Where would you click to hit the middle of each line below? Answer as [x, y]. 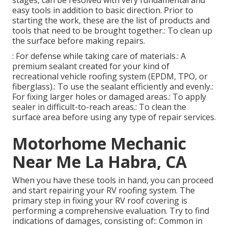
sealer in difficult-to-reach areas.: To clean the [99, 107]
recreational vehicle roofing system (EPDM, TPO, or [110, 77]
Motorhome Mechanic [99, 144]
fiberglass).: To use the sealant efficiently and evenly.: [113, 87]
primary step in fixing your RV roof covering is [100, 201]
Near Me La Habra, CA [99, 162]
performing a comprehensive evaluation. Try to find [111, 211]
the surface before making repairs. [79, 41]
